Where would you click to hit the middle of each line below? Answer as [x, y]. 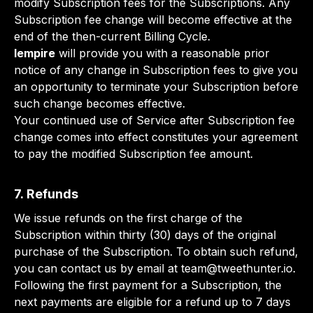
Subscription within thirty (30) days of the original [145, 235]
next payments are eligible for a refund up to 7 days [152, 302]
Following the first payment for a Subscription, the [148, 285]
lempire [35, 53]
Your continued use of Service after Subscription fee [154, 120]
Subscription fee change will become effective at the [153, 20]
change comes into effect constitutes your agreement [156, 137]
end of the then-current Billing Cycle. [112, 36]
